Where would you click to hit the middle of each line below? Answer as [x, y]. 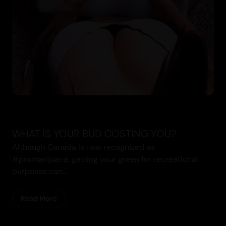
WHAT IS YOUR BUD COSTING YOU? [94, 134]
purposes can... [40, 172]
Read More [39, 199]
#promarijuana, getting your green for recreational [105, 159]
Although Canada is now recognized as [83, 147]
